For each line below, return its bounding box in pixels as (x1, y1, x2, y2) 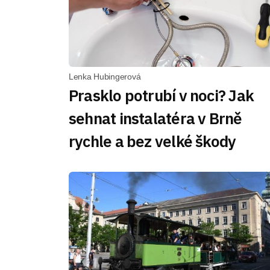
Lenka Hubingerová (69, 72, 141, 81)
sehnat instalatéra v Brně (69, 108, 242, 128)
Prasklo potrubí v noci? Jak (69, 85, 254, 105)
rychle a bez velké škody (69, 131, 236, 151)
